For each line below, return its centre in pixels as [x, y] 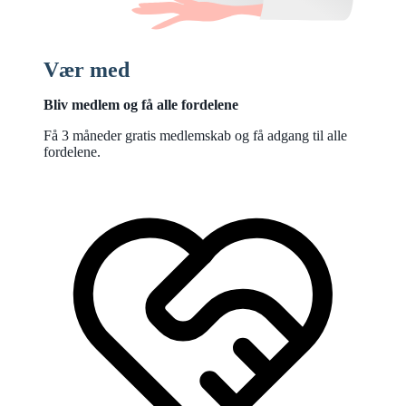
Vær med [87, 69]
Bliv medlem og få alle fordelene [141, 104]
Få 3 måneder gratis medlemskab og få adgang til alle [195, 135]
